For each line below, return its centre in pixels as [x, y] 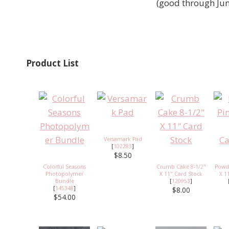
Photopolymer [65, 174]
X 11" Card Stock [181, 174]
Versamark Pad [123, 139]
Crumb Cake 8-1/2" [181, 166]
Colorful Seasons [65, 166]
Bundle [64, 181]
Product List [52, 63]
